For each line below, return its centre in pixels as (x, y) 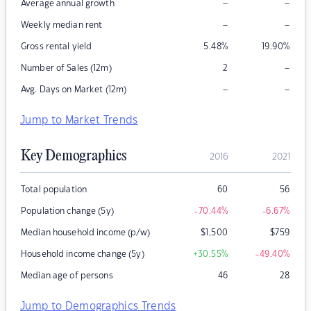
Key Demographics (74, 157)
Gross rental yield (57, 47)
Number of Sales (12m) (66, 68)
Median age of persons (67, 276)
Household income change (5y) (83, 254)
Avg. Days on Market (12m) (74, 90)
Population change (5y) (67, 211)
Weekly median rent (62, 25)
